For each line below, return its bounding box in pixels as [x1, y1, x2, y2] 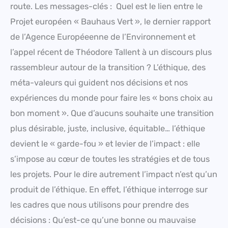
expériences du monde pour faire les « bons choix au [10, 93, 213, 103]
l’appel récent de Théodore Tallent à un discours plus [10, 47, 212, 58]
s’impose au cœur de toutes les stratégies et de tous [10, 154, 210, 164]
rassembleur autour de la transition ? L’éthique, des [10, 63, 206, 73]
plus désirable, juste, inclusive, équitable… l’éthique [10, 124, 205, 134]
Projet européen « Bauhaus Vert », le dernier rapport [10, 17, 211, 27]
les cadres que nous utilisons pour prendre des [10, 200, 189, 210]
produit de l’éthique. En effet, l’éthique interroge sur [10, 185, 208, 195]
